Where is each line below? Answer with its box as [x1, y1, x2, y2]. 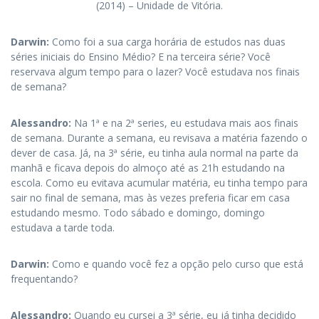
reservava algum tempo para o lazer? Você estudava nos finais [11, 65, 300, 78]
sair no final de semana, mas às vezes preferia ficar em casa [11, 191, 290, 204]
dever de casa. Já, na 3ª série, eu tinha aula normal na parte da [11, 146, 298, 159]
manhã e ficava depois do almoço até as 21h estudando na [11, 161, 285, 174]
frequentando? [11, 272, 78, 286]
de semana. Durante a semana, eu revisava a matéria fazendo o [11, 131, 308, 145]
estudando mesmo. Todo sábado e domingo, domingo [11, 206, 265, 219]
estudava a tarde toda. [11, 221, 115, 234]
